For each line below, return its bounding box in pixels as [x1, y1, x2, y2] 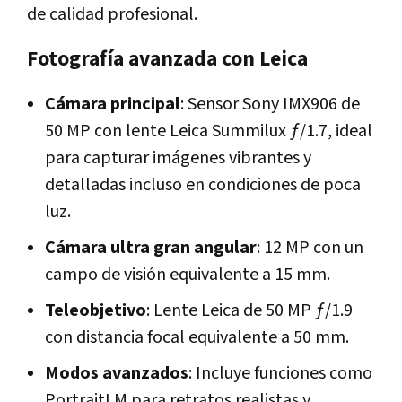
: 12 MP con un [257, 235, 363, 259]
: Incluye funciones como [188, 361, 372, 385]
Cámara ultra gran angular [45, 235, 257, 259]
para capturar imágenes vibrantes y [45, 145, 311, 170]
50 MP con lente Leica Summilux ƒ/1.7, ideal [45, 118, 372, 143]
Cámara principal [45, 92, 180, 116]
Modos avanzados [45, 361, 188, 385]
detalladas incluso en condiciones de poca [45, 172, 361, 197]
